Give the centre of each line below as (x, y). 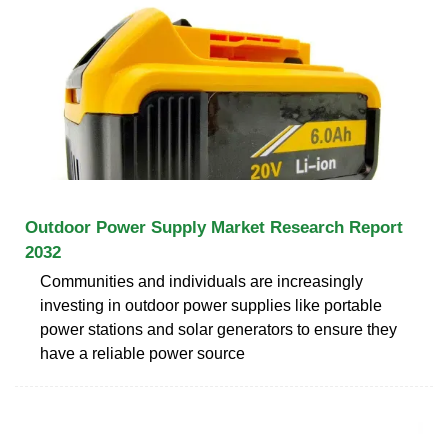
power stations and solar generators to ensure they (218, 329)
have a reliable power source (142, 353)
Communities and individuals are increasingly (201, 281)
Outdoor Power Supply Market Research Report (214, 227)
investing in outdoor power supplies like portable (211, 305)
